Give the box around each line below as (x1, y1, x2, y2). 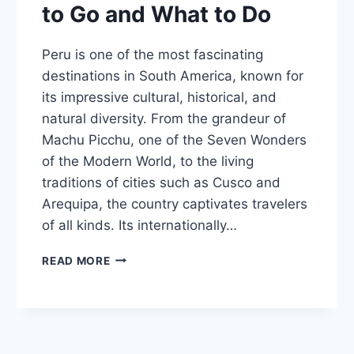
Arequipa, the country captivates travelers (42, 195, 308, 212)
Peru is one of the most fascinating (42, 46, 264, 62)
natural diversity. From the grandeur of (42, 110, 287, 126)
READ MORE (42, 254, 111, 267)
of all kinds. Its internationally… (42, 217, 238, 233)
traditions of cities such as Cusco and (42, 174, 281, 190)
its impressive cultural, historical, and (42, 88, 277, 105)
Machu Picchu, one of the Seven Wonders (42, 131, 307, 148)
